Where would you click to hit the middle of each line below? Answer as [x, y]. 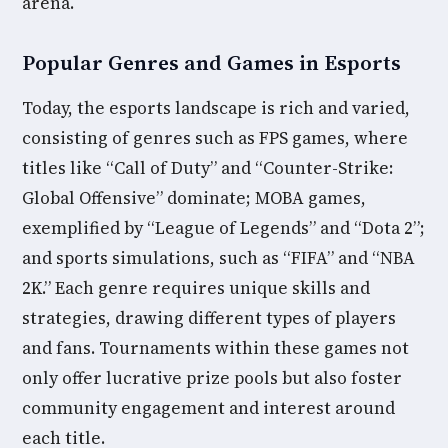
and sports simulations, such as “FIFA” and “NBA [218, 258]
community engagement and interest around [208, 408]
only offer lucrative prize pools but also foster [212, 378]
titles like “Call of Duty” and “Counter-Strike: [207, 168]
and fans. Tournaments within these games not [215, 348]
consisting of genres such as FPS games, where [215, 138]
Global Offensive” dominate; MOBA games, [194, 198]
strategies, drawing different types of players [209, 318]
